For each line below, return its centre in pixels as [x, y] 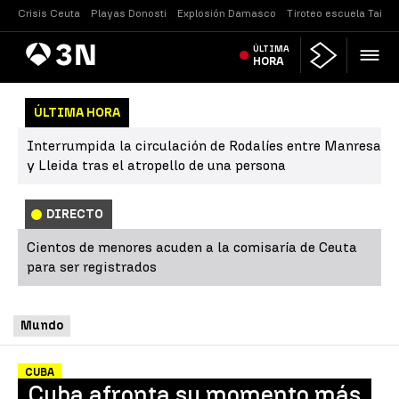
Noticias [83, 53]
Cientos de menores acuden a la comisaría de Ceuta [192, 247]
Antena [40, 48]
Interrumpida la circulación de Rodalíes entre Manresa [204, 146]
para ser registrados [92, 267]
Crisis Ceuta [49, 13]
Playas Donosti [129, 13]
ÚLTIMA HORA [77, 113]
